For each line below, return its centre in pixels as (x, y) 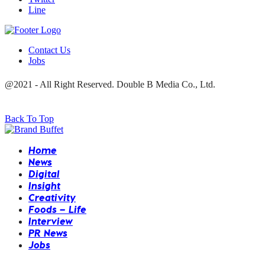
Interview (51, 221)
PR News (48, 232)
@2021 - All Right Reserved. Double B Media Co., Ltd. (110, 84)
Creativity (52, 197)
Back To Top (29, 118)
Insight (44, 185)
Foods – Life (57, 209)
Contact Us (49, 50)
